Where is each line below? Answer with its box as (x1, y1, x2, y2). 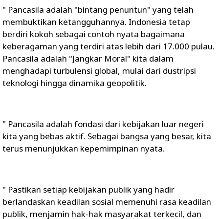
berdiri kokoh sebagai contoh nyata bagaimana (2, 28, 185, 40)
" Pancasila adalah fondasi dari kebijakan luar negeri (2, 118, 204, 130)
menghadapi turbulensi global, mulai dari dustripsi (2, 65, 196, 76)
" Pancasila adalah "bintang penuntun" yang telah (2, 4, 194, 15)
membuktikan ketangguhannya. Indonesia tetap (2, 16, 190, 27)
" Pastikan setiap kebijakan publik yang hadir (2, 184, 175, 195)
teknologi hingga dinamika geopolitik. (2, 77, 147, 88)
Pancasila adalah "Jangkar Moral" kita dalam (2, 53, 174, 64)
